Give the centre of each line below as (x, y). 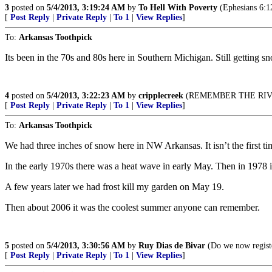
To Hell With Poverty (178, 8)
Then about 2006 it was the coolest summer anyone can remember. (132, 207)
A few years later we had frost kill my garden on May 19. (114, 187)
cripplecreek (161, 96)
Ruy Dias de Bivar (172, 246)
